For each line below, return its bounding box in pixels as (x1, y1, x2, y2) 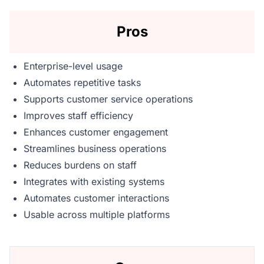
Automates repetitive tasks (24, 77, 141, 88)
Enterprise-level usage (24, 60, 123, 72)
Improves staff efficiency (24, 110, 133, 121)
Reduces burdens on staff (24, 159, 137, 171)
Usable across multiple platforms (24, 209, 170, 220)
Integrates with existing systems (24, 176, 164, 187)
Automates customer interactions (24, 192, 169, 204)
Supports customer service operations (24, 93, 193, 105)
